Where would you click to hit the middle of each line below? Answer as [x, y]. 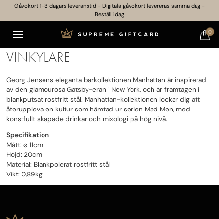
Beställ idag [109, 14]
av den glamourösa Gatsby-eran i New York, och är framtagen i [103, 89]
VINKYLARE [38, 57]
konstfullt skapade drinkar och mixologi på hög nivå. [87, 119]
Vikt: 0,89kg [24, 174]
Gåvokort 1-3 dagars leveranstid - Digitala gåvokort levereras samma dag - [109, 6]
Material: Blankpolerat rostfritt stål [58, 164]
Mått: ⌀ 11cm [25, 144]
